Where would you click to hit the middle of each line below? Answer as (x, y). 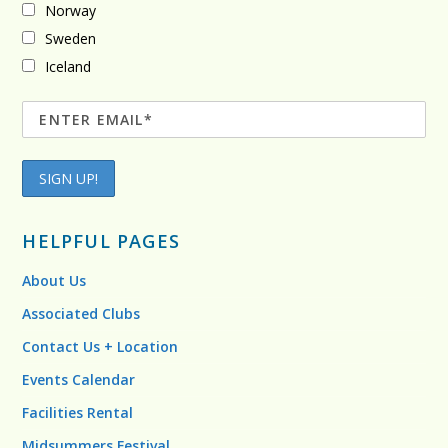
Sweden (71, 39)
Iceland (68, 67)
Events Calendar (79, 379)
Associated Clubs (81, 313)
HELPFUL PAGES (101, 241)
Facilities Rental (78, 412)
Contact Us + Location (100, 346)
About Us (54, 280)
